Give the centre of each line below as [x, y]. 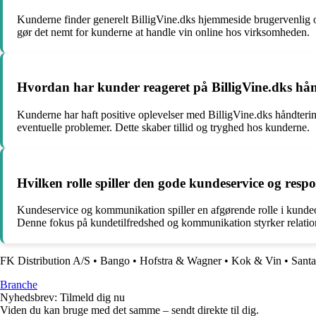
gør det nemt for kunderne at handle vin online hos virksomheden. [163, 32]
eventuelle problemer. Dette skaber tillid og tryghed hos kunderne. [163, 127]
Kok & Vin [256, 261]
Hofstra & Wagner [181, 261]
